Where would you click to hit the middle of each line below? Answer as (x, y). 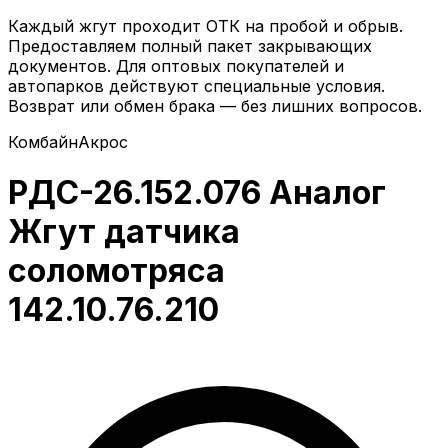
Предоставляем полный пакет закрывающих (190, 45)
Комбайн (43, 141)
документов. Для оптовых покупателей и (176, 65)
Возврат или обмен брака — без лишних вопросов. (215, 105)
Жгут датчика (124, 232)
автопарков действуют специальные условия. (196, 85)
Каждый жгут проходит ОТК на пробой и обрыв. (205, 25)
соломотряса (116, 271)
